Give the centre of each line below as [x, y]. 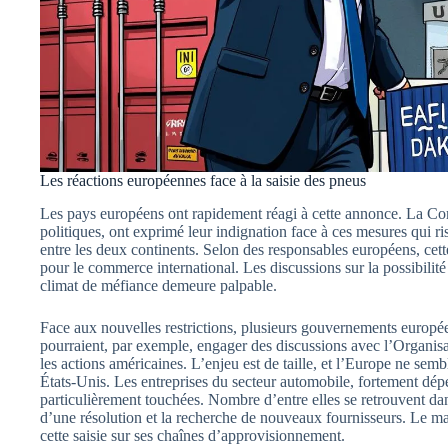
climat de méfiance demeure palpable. [158, 285]
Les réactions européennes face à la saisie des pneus [203, 180]
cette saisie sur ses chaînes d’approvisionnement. [192, 435]
